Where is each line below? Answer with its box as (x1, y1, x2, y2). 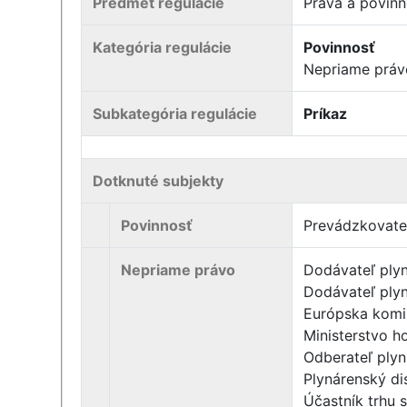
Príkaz (303, 104, 348, 123)
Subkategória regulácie (93, 104, 258, 123)
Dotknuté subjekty (93, 172, 224, 190)
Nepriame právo (121, 261, 236, 279)
